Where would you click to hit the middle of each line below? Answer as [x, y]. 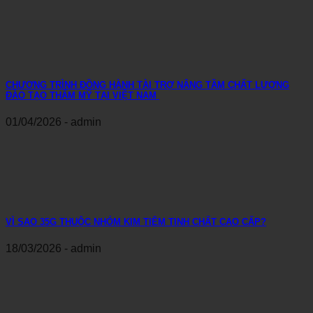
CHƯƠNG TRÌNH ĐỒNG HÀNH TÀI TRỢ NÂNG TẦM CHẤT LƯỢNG [147, 85]
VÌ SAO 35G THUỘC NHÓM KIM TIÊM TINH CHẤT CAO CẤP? [136, 221]
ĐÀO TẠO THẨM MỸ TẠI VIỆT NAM [82, 96]
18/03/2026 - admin [53, 248]
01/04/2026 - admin [53, 122]
